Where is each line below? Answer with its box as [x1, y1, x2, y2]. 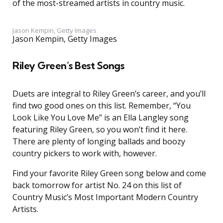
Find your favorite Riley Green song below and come [12, 168, 206, 179]
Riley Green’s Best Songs [12, 59, 124, 72]
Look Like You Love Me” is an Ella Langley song [12, 112, 189, 123]
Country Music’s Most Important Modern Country [12, 192, 198, 203]
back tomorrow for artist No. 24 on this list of [12, 180, 182, 191]
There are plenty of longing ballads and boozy [12, 136, 185, 147]
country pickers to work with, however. [12, 148, 157, 159]
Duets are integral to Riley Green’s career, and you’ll [12, 88, 206, 100]
